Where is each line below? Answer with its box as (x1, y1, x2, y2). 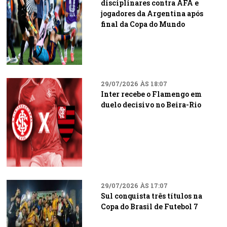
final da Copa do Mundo (100, 19, 185, 29)
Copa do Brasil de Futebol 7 (100, 202, 198, 211)
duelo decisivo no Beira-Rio (100, 100, 201, 109)
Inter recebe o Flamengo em (100, 89, 202, 99)
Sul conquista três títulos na (100, 191, 202, 201)
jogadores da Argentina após (100, 9, 203, 18)
